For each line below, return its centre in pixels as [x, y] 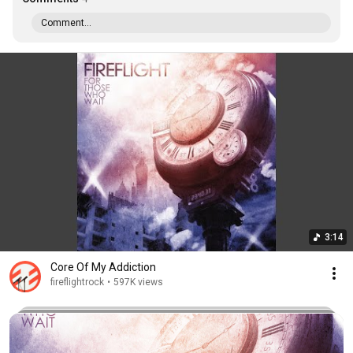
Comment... [66, 23]
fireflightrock [77, 282]
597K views [138, 282]
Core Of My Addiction [103, 267]
